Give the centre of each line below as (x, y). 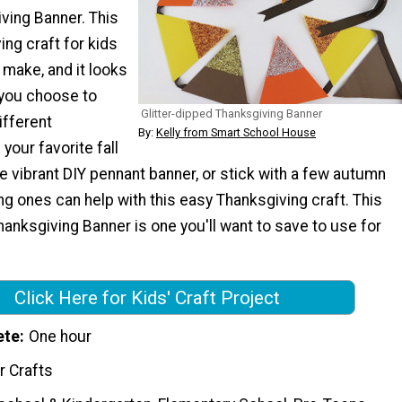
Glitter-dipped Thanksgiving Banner (232, 114)
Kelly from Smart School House (236, 133)
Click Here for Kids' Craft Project (147, 297)
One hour (61, 337)
